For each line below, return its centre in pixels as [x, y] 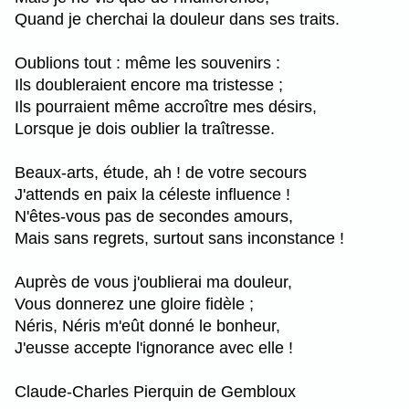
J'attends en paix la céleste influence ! [152, 194]
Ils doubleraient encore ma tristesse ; [149, 84]
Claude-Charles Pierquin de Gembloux [155, 391]
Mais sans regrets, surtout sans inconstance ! [179, 238]
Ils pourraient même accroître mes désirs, [166, 106]
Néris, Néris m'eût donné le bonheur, [147, 325]
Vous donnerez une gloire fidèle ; [134, 304]
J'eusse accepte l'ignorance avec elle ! [154, 347]
